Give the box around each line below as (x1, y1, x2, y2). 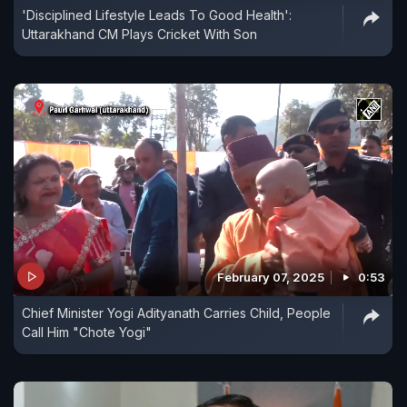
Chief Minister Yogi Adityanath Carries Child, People (22, 305, 331, 322)
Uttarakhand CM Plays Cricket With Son (22, 25, 257, 42)
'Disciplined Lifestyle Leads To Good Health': (22, 6, 292, 23)
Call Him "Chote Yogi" (22, 324, 152, 341)
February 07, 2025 (217, 270, 324, 285)
